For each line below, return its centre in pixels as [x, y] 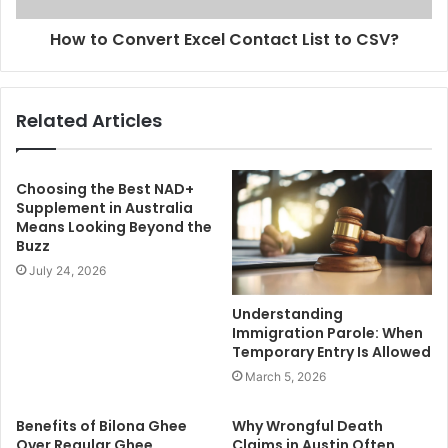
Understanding [287, 314]
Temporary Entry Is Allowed [331, 352]
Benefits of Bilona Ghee [101, 426]
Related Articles [89, 120]
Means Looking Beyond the [114, 227]
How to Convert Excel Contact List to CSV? [224, 39]
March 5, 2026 [285, 377]
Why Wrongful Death [307, 426]
